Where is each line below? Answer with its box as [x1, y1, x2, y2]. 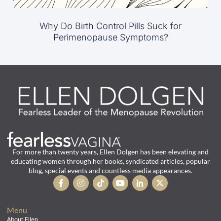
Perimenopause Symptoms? [53, 32, 168, 43]
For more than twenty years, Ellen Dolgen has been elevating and [12, 147, 209, 156]
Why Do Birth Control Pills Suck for [39, 21, 182, 32]
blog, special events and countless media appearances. [29, 166, 192, 175]
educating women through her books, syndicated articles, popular [11, 157, 210, 166]
